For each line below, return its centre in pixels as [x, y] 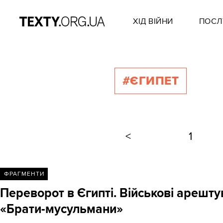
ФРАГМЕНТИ [24, 174]
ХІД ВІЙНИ [153, 21]
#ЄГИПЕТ [151, 81]
